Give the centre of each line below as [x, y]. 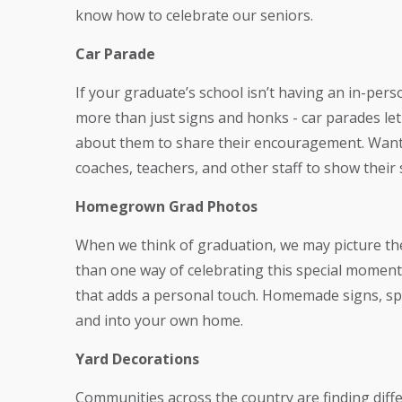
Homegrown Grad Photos [166, 206]
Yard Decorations [137, 359]
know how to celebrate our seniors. [194, 15]
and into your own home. [159, 320]
